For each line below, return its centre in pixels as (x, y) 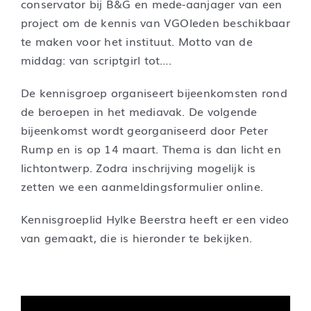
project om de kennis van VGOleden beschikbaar (155, 23)
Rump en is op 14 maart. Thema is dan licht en (151, 149)
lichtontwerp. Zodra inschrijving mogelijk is (138, 168)
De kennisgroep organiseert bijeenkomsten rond (154, 93)
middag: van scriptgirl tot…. (96, 60)
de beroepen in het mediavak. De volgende (139, 111)
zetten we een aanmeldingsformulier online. (142, 186)
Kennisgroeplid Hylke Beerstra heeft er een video (155, 219)
